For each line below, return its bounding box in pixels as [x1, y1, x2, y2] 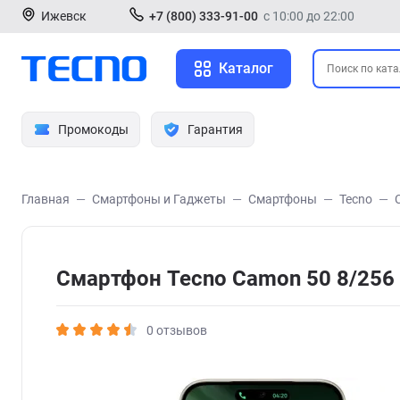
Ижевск [41, 9, 87, 23]
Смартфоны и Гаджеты [92, 192, 226, 206]
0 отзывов [146, 322, 207, 337]
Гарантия [187, 122, 243, 137]
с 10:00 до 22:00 [263, 9, 354, 23]
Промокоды [58, 122, 129, 137]
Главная [21, 192, 70, 206]
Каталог [219, 60, 273, 77]
